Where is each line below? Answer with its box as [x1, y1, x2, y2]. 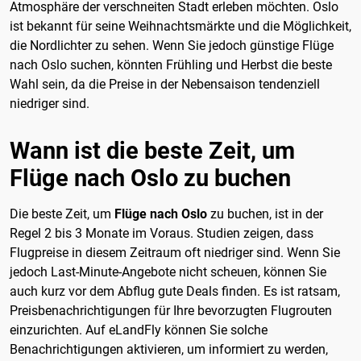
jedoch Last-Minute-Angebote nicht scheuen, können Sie [10, 263, 326, 280]
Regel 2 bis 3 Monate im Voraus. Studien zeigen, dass [10, 225, 313, 241]
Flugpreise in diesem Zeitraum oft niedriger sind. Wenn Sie [10, 244, 340, 260]
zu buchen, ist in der [207, 205, 323, 222]
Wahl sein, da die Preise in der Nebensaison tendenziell [10, 76, 320, 92]
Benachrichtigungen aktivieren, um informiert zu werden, [10, 341, 328, 357]
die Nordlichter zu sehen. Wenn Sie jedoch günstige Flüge [10, 37, 334, 53]
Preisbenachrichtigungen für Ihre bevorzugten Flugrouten [10, 302, 332, 318]
